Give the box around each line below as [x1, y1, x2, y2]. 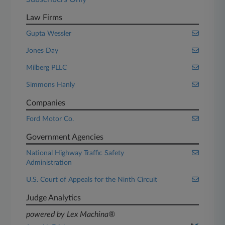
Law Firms [26, 14, 63, 22]
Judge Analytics [26, 194, 81, 202]
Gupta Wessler [26, 30, 72, 37]
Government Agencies [26, 133, 104, 141]
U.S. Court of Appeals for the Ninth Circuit [26, 176, 158, 183]
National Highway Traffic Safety [26, 150, 125, 157]
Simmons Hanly [26, 81, 75, 88]
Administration [26, 159, 72, 166]
